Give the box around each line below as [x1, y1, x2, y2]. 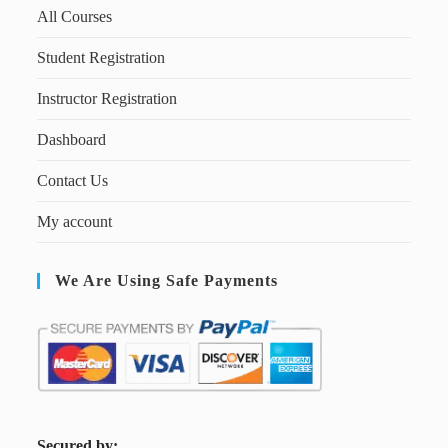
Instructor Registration [37, 89, 178, 107]
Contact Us [37, 171, 109, 189]
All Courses [37, 7, 113, 25]
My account [37, 212, 113, 230]
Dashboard [37, 130, 107, 148]
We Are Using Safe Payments [55, 271, 279, 289]
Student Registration [37, 48, 166, 66]
